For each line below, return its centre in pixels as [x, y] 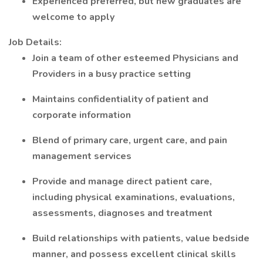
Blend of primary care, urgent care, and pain [130, 140]
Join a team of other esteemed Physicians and [135, 58]
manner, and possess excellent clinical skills [134, 254]
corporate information [82, 115]
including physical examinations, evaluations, [134, 197]
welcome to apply [73, 17]
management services [82, 156]
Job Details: [35, 42]
